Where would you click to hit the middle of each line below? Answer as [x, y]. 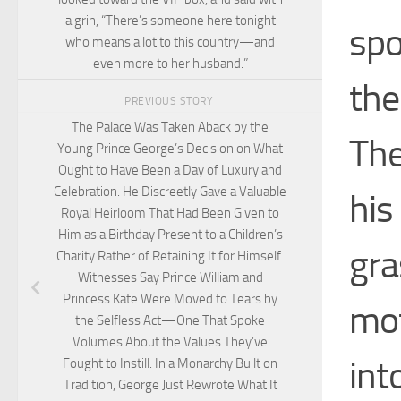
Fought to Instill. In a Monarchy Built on [170, 364]
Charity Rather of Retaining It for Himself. [170, 256]
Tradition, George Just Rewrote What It [170, 385]
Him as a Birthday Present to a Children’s [170, 235]
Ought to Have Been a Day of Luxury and [170, 171]
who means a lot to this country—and [170, 42]
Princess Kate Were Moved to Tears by [170, 299]
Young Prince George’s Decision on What [170, 149]
